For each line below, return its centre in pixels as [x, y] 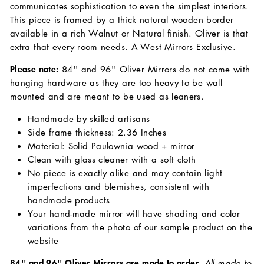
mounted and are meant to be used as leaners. [107, 96]
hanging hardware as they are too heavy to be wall [116, 83]
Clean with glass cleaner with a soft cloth [112, 159]
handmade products [69, 200]
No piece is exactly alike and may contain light [125, 173]
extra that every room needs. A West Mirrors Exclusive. [123, 47]
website [43, 241]
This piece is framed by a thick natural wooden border [122, 20]
